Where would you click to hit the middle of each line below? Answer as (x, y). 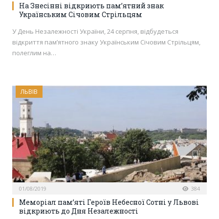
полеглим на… (34, 53)
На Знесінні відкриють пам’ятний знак (91, 6)
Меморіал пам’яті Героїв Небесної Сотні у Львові (109, 202)
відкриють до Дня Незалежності (79, 211)
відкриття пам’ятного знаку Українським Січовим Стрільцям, (106, 42)
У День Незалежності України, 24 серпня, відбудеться (95, 32)
